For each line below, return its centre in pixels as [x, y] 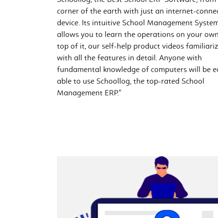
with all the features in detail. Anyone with [129, 58]
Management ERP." [89, 93]
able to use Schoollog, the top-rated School [131, 81]
